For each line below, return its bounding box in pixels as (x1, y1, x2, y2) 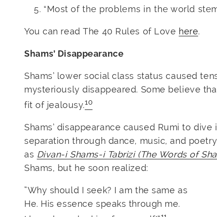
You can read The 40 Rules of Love (24, 26, 179, 37)
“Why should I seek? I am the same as (24, 185, 188, 196)
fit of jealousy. (24, 100, 85, 110)
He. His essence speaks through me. (24, 199, 181, 209)
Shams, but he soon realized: (24, 163, 149, 173)
